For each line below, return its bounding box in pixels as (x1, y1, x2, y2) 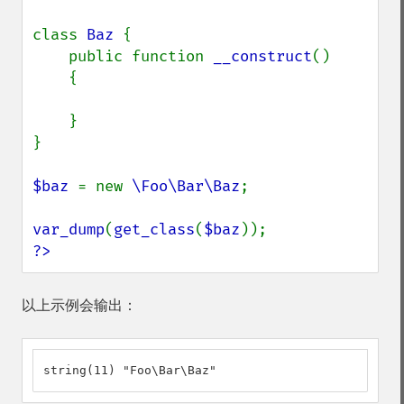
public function (69, 47, 213, 66)
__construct (213, 47, 312, 66)
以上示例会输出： (22, 297, 137, 314)
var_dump (32, 220, 105, 239)
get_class (114, 220, 195, 239)
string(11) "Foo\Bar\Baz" (43, 363, 216, 377)
